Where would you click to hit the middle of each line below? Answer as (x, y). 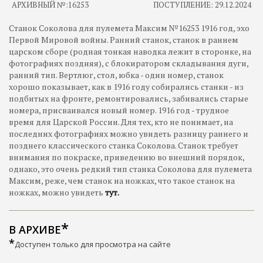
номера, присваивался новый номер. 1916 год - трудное (119, 110)
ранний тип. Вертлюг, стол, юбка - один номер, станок (116, 75)
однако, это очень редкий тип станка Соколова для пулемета (130, 169)
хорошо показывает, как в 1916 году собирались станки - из (126, 87)
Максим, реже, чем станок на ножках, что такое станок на (122, 181)
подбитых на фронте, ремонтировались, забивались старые (129, 98)
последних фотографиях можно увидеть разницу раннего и (129, 134)
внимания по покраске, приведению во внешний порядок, (127, 157)
